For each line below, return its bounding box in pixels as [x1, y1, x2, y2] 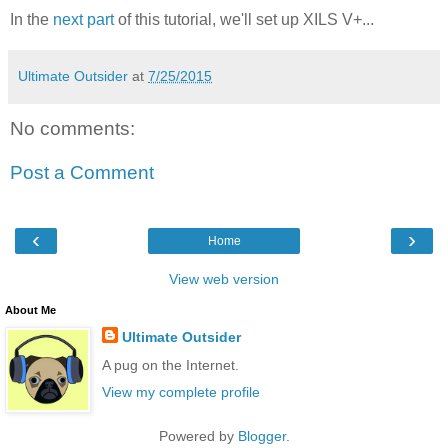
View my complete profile [101, 383, 260, 400]
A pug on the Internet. [101, 356, 239, 373]
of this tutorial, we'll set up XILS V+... [114, 11, 374, 29]
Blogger [237, 427, 286, 444]
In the [10, 11, 53, 29]
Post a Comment [10, 162, 154, 184]
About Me [5, 304, 56, 317]
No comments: [10, 118, 135, 140]
